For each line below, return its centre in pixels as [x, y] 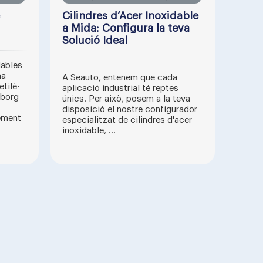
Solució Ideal [95, 41]
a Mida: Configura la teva [126, 28]
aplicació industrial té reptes [120, 88]
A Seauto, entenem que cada [120, 78]
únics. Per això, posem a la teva [126, 99]
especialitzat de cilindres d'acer [127, 120]
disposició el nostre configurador [130, 109]
